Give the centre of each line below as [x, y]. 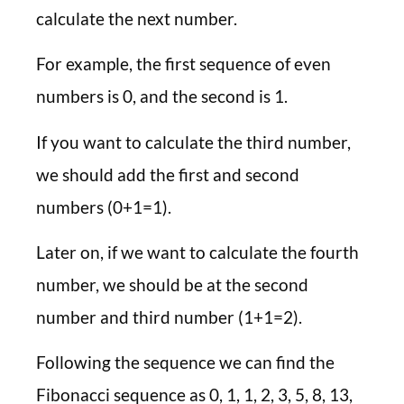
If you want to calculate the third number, [193, 142]
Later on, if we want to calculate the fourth [197, 252]
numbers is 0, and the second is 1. [162, 96]
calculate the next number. [137, 18]
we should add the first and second [168, 174]
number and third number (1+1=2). [169, 317]
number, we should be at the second [172, 285]
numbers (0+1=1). [104, 207]
